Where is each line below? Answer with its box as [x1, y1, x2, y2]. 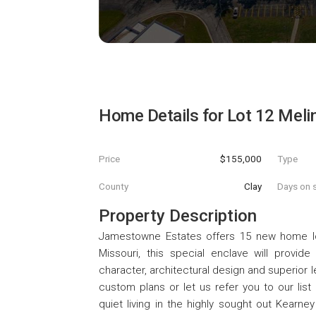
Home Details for [99, 106, 227, 126]
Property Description [99, 206, 257, 226]
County [99, 181, 128, 193]
